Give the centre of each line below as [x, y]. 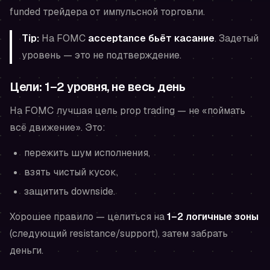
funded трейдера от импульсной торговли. [107, 12]
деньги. [27, 251]
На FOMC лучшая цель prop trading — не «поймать [127, 111]
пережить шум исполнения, [87, 153]
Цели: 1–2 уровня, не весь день [97, 87]
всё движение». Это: [58, 128]
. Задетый [237, 39]
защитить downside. [70, 192]
